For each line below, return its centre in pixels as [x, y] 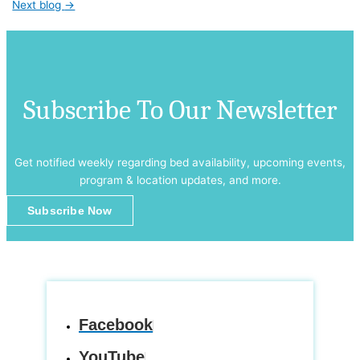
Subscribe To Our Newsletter [180, 110]
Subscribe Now [70, 211]
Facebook [116, 325]
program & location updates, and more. [180, 180]
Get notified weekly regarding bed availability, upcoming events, [180, 162]
